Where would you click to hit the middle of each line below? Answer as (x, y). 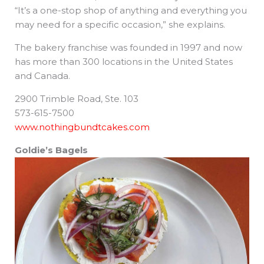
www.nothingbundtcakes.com (82, 127)
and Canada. (42, 75)
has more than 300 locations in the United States (124, 61)
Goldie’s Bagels (51, 150)
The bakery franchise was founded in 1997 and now (128, 47)
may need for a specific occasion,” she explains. (120, 24)
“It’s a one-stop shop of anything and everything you (131, 10)
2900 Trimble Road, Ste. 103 (77, 98)
